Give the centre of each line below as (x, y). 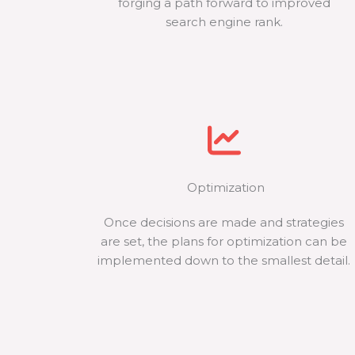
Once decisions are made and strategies (224, 222)
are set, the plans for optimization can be (224, 241)
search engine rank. (224, 22)
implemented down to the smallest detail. (224, 260)
